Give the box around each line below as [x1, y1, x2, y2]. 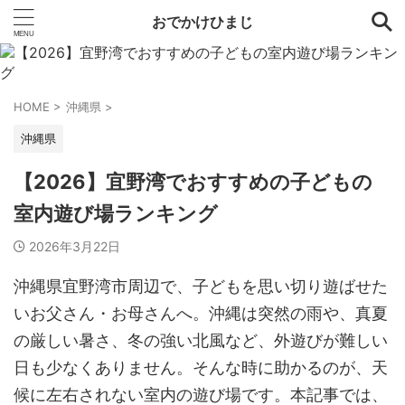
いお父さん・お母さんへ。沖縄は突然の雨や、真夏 [14, 304, 388, 323]
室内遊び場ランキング [14, 202, 218, 225]
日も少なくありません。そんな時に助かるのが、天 [14, 358, 388, 377]
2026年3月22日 [29, 239, 120, 254]
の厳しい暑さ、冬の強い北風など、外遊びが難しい [14, 331, 388, 350]
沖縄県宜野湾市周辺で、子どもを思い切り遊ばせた [14, 277, 388, 296]
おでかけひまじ [152, 13, 253, 31]
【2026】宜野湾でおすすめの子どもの [14, 170, 372, 193]
